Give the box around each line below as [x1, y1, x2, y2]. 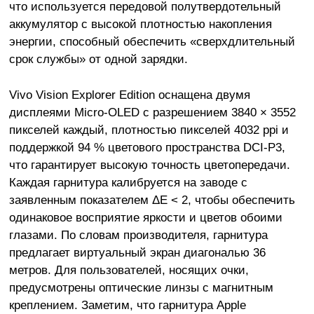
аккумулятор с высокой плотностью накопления [8, 17, 272, 31]
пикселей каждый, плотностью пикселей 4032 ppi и [8, 122, 289, 137]
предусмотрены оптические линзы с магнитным [8, 280, 273, 294]
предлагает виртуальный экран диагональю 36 [8, 245, 266, 259]
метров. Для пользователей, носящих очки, [8, 262, 249, 277]
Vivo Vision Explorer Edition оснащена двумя [8, 87, 250, 102]
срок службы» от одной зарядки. [8, 52, 188, 66]
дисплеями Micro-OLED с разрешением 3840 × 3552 [8, 104, 296, 119]
